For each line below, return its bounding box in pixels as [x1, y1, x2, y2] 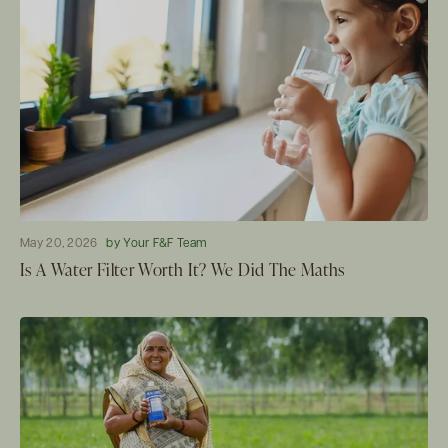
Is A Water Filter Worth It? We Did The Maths [20, 255, 345, 281]
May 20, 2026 [20, 236, 98, 250]
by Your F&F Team [106, 236, 208, 250]
